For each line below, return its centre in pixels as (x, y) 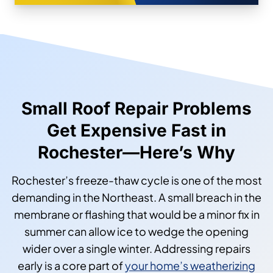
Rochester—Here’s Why (136, 152)
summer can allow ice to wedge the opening (136, 231)
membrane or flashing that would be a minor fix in (136, 214)
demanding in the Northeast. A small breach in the (136, 197)
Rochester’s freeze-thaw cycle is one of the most (136, 180)
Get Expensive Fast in (136, 130)
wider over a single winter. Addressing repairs (136, 248)
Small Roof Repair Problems (136, 108)
